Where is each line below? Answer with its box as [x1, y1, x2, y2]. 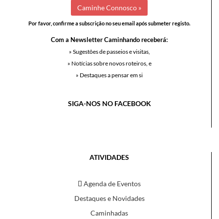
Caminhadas [90, 209, 128, 217]
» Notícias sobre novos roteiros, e [67, 60, 152, 67]
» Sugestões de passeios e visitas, [68, 48, 150, 55]
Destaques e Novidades [74, 194, 145, 202]
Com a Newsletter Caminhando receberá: [51, 36, 168, 44]
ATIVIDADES [89, 153, 129, 161]
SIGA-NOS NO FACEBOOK [67, 99, 151, 108]
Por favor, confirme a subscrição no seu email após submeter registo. [28, 20, 190, 26]
